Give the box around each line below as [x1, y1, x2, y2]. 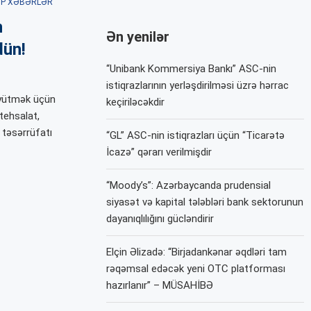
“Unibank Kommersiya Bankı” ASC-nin [106, 62, 277, 75]
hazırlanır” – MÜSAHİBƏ [106, 278, 214, 292]
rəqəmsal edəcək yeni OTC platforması [106, 262, 286, 275]
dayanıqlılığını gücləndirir [106, 212, 215, 225]
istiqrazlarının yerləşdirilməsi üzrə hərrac [106, 78, 289, 92]
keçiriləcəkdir [106, 95, 165, 108]
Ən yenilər [106, 28, 170, 45]
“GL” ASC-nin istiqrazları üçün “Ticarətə [106, 128, 285, 142]
